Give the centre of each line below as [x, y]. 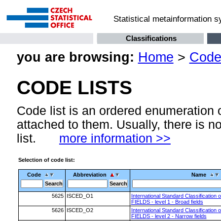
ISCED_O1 [80, 196]
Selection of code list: [46, 160]
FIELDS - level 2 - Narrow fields [169, 216]
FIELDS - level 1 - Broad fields [167, 202]
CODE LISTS [74, 87]
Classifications [151, 39]
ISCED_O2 [80, 210]
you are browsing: [75, 57]
